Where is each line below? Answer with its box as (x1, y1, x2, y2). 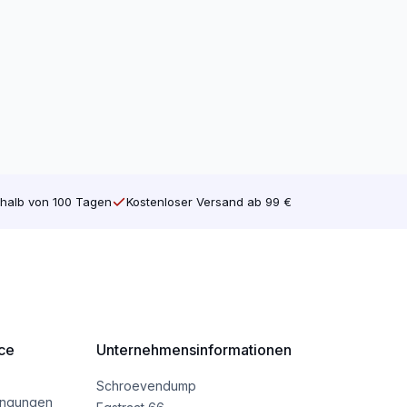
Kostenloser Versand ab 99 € (125, 194, 292, 209)
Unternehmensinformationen (95, 341, 292, 360)
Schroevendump (95, 378, 196, 394)
